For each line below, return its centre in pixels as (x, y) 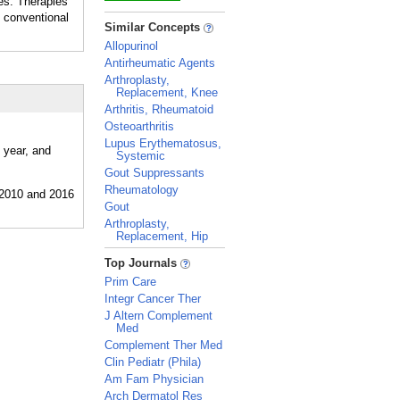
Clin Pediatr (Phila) (153, 362)
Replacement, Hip (162, 236)
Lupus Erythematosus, (163, 143)
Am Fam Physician (154, 379)
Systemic (141, 156)
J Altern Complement (158, 316)
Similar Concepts (154, 27)
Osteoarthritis (139, 126)
